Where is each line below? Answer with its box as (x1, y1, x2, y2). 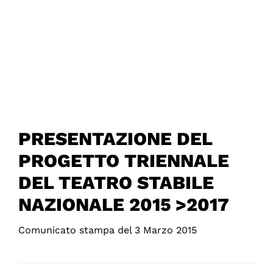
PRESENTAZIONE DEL (18, 128, 212, 150)
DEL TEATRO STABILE (18, 172, 214, 194)
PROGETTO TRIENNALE (18, 150, 229, 172)
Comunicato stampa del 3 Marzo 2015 (18, 224, 197, 236)
